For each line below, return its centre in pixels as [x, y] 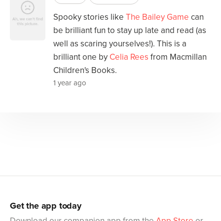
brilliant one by [81, 57]
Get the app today [46, 205]
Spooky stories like [90, 17]
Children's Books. [85, 70]
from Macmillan [178, 57]
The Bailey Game [157, 17]
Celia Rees [129, 57]
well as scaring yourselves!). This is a [120, 43]
